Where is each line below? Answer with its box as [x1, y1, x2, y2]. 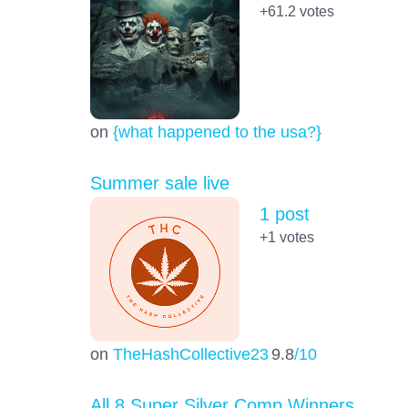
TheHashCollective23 [112, 344, 269, 364]
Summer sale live [89, 173, 229, 194]
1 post [259, 204, 310, 225]
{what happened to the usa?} [112, 122, 321, 142]
